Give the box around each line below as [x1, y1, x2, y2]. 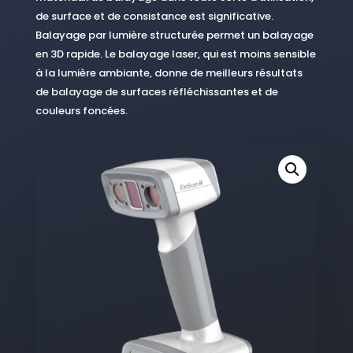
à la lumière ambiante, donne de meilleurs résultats [35, 65, 303, 80]
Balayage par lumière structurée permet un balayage [35, 28, 314, 43]
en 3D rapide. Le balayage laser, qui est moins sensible [35, 46, 316, 61]
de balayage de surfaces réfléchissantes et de [35, 84, 278, 99]
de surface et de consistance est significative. [35, 9, 273, 24]
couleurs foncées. [35, 103, 128, 118]
